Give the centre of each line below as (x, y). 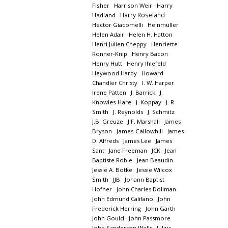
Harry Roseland (142, 15)
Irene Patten (109, 92)
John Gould (108, 218)
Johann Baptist (144, 179)
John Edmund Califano (122, 199)
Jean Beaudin (155, 160)
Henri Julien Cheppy (119, 44)
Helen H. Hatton (150, 34)
